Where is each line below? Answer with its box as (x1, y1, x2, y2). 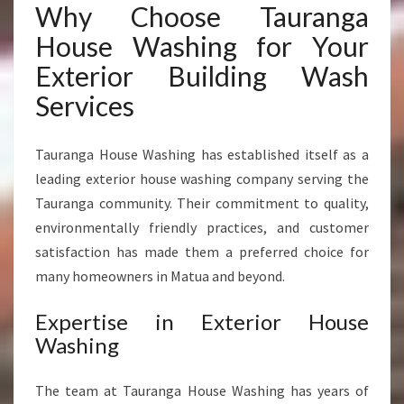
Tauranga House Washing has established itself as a (35, 145, 369, 163)
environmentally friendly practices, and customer (35, 218, 369, 236)
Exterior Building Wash (35, 60, 369, 92)
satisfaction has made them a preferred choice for (35, 243, 369, 261)
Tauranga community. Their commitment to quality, (35, 194, 369, 212)
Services (35, 89, 134, 122)
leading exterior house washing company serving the (35, 170, 369, 188)
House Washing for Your (35, 30, 369, 62)
